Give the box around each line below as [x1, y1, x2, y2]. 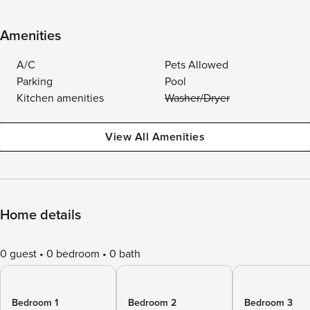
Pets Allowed [165, 58, 228, 72]
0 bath [109, 247, 140, 261]
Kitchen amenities [17, 91, 104, 105]
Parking [17, 75, 53, 89]
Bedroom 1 [12, 297, 58, 309]
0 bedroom [46, 247, 100, 261]
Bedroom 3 [244, 297, 293, 309]
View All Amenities [105, 130, 205, 144]
